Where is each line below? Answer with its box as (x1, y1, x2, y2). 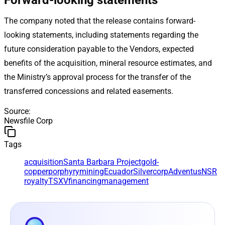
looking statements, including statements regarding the (4, 30, 198, 40)
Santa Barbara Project (63, 157, 141, 167)
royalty (24, 176, 48, 186)
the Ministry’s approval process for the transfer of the (4, 72, 191, 82)
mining (79, 166, 104, 176)
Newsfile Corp (4, 116, 53, 126)
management (101, 176, 149, 186)
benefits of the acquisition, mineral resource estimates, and (4, 58, 212, 68)
